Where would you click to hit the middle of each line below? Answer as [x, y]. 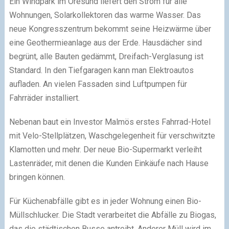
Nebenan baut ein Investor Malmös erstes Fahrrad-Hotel [110, 122]
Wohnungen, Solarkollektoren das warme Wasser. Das [105, 15]
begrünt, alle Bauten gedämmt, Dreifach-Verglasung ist [106, 56]
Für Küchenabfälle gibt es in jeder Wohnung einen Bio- [105, 201]
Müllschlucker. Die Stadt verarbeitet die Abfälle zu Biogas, [112, 215]
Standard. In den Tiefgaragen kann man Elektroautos [101, 70]
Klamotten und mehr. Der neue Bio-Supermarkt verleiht [105, 149]
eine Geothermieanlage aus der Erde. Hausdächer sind [105, 42]
